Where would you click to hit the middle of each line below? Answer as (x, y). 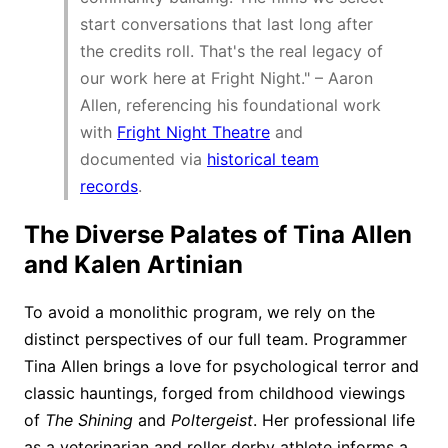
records (109, 185)
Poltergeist (212, 420)
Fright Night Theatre (193, 131)
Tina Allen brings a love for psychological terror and (221, 366)
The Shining (89, 420)
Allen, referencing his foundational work (230, 104)
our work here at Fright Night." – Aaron (226, 77)
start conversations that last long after (226, 23)
